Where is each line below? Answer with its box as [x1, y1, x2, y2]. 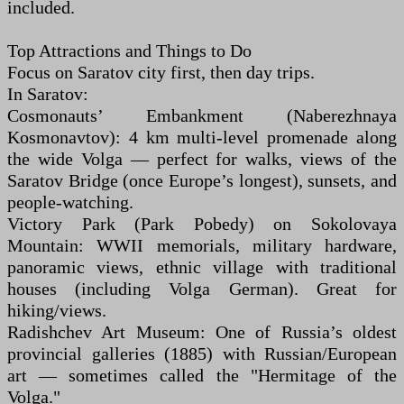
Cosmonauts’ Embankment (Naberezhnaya [7, 106, 397, 125]
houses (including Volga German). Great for [7, 279, 397, 298]
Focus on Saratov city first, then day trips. [7, 62, 315, 82]
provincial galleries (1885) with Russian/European [7, 344, 397, 363]
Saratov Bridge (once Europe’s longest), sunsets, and [7, 170, 397, 190]
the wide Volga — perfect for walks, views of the [7, 149, 397, 169]
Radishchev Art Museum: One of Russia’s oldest [7, 322, 397, 342]
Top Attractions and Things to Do [7, 41, 252, 60]
